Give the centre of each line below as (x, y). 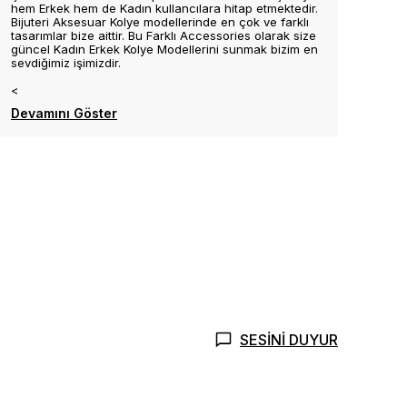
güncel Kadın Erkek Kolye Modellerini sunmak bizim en (164, 49)
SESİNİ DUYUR (289, 340)
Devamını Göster (64, 113)
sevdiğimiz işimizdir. (66, 63)
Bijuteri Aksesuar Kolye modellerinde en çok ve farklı (160, 22)
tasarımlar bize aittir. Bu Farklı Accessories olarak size (164, 35)
